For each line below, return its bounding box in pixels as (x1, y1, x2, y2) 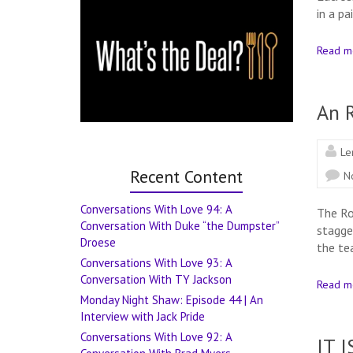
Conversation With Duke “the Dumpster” (80, 218, 279, 234)
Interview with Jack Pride (80, 309, 205, 325)
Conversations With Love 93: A (80, 255, 232, 271)
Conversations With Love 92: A (80, 329, 232, 345)
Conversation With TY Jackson (80, 272, 232, 288)
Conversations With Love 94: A (80, 202, 232, 217)
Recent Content (130, 165, 243, 188)
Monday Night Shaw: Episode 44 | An (80, 292, 263, 308)
